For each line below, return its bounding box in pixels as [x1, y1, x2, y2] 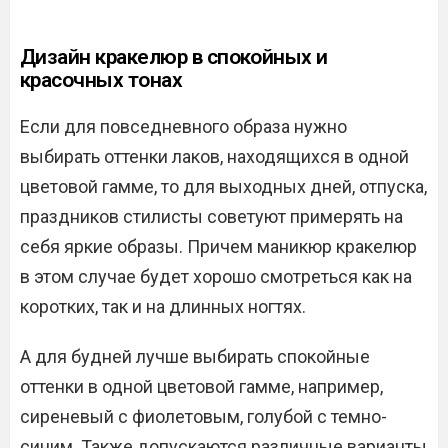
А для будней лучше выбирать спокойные [20, 346, 370, 367]
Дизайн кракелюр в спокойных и [20, 45, 328, 69]
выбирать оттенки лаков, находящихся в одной [20, 146, 409, 167]
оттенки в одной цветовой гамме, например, [20, 376, 383, 397]
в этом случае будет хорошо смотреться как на [20, 266, 412, 287]
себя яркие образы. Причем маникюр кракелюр [20, 236, 417, 257]
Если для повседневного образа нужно [20, 116, 347, 137]
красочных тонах [20, 68, 183, 92]
